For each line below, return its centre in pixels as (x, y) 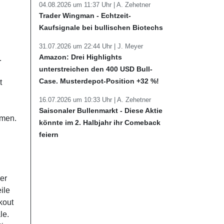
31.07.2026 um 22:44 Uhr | (78, 46)
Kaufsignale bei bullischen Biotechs (101, 27)
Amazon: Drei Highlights (80, 57)
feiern (49, 134)
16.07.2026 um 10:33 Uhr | (78, 100)
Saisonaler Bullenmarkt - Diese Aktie (101, 110)
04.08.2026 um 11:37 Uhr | (78, 5)
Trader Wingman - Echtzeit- (85, 15)
